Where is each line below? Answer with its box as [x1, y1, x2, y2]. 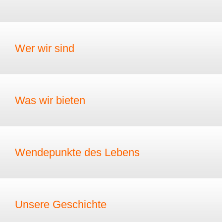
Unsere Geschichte [15, 198, 107, 211]
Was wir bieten [15, 94, 85, 107]
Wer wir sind [15, 42, 74, 55]
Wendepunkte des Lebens [15, 146, 140, 159]
